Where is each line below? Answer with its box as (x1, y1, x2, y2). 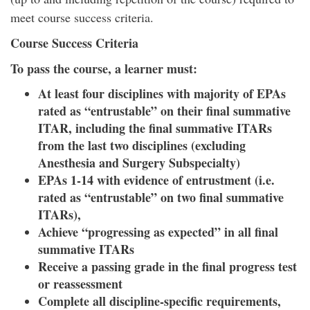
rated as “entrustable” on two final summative (38, 188, 284, 206)
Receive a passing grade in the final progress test (38, 257, 297, 275)
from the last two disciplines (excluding (38, 136, 246, 154)
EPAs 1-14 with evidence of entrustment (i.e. (38, 171, 275, 189)
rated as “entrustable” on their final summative (38, 102, 291, 120)
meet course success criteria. (10, 9, 154, 26)
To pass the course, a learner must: (10, 60, 197, 77)
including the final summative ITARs (75, 119, 272, 137)
